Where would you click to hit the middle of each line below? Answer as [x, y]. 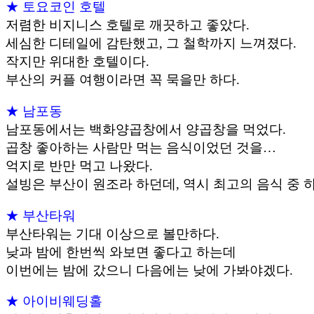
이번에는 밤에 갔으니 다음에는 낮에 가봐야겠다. [149, 270]
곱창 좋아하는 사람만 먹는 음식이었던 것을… [141, 147]
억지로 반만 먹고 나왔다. [79, 165]
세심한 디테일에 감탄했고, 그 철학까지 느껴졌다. [151, 43]
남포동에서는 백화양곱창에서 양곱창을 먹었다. [146, 129]
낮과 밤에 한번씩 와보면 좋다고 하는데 [121, 252]
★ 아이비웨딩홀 [54, 301]
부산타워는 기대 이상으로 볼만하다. [112, 233]
